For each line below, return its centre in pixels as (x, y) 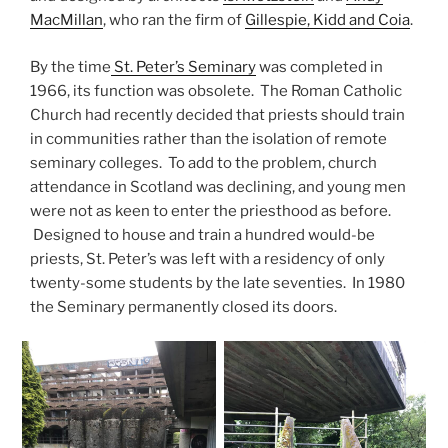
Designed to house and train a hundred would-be (202, 234)
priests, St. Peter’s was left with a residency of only (207, 258)
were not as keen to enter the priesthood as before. (210, 210)
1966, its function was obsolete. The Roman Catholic (216, 90)
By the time (70, 66)
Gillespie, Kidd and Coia (327, 20)
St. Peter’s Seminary (183, 66)
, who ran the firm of (174, 20)
